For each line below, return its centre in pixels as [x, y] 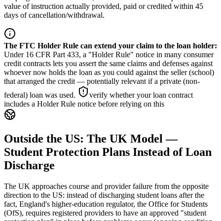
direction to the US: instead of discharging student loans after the [104, 195]
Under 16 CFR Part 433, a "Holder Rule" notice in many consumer [109, 55]
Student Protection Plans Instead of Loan [108, 152]
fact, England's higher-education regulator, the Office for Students [106, 204]
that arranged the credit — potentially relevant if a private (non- [102, 81]
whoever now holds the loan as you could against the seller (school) [109, 73]
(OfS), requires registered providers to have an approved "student [105, 213]
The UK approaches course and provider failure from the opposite [106, 186]
